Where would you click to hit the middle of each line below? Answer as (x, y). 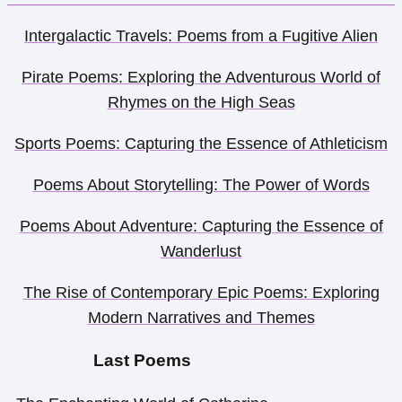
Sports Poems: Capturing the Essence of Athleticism (201, 144)
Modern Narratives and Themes (201, 318)
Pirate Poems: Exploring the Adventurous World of (201, 78)
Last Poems (142, 361)
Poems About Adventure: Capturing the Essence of (201, 227)
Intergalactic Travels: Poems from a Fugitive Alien (201, 36)
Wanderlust (201, 252)
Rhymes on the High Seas (201, 103)
